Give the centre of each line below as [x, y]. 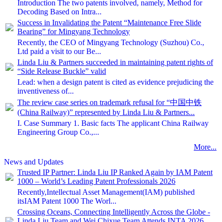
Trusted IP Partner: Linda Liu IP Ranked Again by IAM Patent [115, 172]
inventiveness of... [46, 91]
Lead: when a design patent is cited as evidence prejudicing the [115, 82]
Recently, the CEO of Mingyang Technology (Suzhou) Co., [111, 42]
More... [205, 147]
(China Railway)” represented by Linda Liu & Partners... [106, 112]
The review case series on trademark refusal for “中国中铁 [110, 102]
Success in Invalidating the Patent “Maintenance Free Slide [109, 23]
